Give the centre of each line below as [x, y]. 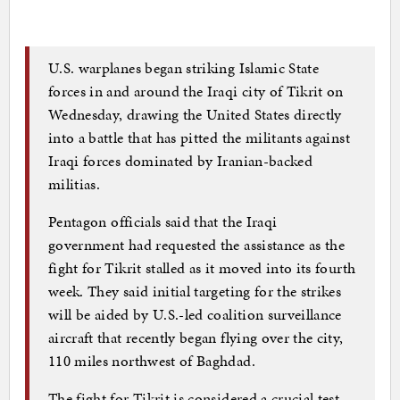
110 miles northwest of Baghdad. [152, 360]
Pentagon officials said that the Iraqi [163, 221]
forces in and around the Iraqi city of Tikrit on [196, 91]
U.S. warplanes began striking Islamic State [184, 67]
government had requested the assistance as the [197, 244]
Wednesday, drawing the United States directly [195, 114]
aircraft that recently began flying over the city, [196, 337]
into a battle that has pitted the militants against [199, 137]
